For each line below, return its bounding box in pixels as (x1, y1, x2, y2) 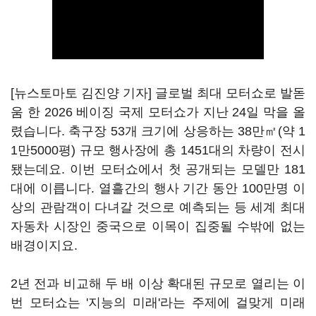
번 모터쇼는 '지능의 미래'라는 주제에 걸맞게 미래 (11, 296, 305, 310)
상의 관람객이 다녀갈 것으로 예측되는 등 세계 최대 (11, 200, 305, 214)
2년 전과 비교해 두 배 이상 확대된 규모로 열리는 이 (11, 276, 305, 291)
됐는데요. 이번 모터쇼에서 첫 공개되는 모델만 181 (11, 162, 305, 176)
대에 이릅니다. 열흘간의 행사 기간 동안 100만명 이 (11, 181, 305, 195)
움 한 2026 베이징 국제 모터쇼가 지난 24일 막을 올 (11, 105, 305, 119)
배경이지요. (11, 238, 81, 253)
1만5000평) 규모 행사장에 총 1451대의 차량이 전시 (11, 143, 305, 157)
